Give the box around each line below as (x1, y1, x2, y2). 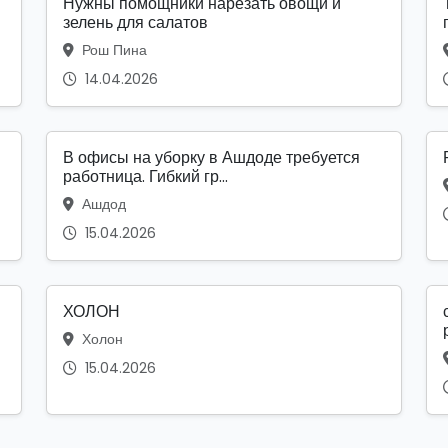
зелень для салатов (63, 10, 208, 34)
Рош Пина (78, 39, 147, 60)
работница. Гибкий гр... (63, 164, 228, 188)
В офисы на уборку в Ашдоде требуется (63, 145, 360, 169)
